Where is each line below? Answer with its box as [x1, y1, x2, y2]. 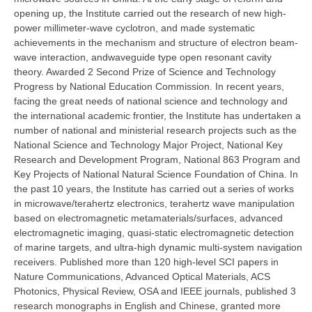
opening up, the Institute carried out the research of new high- [14, 8, 286, 19]
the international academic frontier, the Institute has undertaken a [14, 110, 301, 122]
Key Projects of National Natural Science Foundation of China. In [14, 169, 298, 180]
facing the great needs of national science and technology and [14, 95, 288, 107]
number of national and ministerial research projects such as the [14, 125, 297, 136]
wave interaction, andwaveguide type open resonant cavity [14, 52, 272, 63]
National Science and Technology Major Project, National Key [14, 139, 283, 151]
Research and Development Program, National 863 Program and [14, 154, 300, 166]
